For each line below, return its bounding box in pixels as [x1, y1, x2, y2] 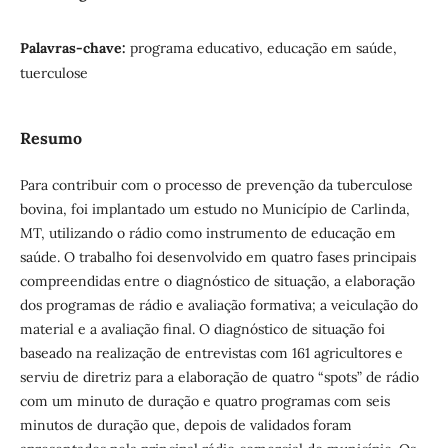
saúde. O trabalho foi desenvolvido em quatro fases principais [19, 247, 416, 266]
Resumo [19, 127, 82, 148]
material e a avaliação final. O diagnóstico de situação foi [19, 319, 385, 338]
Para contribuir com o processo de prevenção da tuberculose [19, 175, 413, 194]
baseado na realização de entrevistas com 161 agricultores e [19, 343, 403, 362]
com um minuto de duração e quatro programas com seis [19, 391, 390, 410]
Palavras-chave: [19, 38, 130, 57]
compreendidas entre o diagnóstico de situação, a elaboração [19, 271, 415, 290]
